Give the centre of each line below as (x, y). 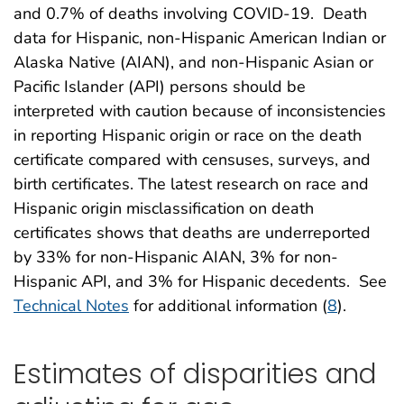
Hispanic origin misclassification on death (164, 209)
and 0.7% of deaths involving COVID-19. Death (190, 14)
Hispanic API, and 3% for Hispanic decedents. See (200, 282)
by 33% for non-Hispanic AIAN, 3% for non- (176, 257)
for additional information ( (228, 306)
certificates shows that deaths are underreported (192, 233)
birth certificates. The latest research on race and (191, 184)
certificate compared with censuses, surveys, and (192, 160)
